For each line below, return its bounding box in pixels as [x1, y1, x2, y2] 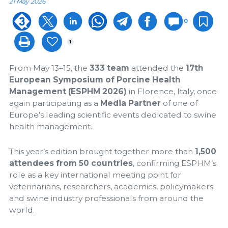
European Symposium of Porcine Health [9, 75, 181, 85]
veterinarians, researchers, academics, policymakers [9, 181, 213, 191]
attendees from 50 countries [9, 158, 133, 168]
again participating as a [9, 98, 100, 108]
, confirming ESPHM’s [133, 158, 216, 168]
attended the [129, 63, 186, 73]
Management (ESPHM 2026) [9, 87, 127, 97]
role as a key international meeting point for [9, 169, 181, 180]
